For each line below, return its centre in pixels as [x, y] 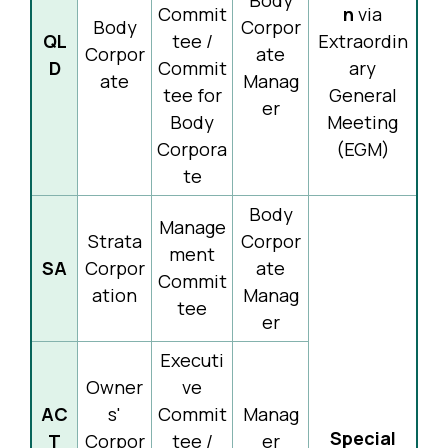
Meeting [362, 122]
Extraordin [362, 41]
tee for [192, 95]
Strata [114, 241]
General [362, 95]
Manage [192, 227]
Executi [192, 360]
